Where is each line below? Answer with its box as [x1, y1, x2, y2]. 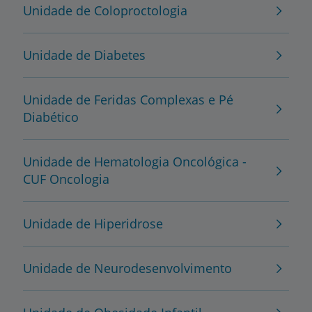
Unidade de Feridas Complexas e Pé [23, 91, 233, 108]
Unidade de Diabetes [23, 46, 146, 63]
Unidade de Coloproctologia [23, 1, 187, 19]
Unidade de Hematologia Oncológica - [23, 153, 247, 170]
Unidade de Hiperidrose [23, 214, 163, 232]
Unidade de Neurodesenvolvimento [23, 259, 232, 276]
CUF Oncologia [23, 170, 109, 187]
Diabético [23, 108, 79, 125]
